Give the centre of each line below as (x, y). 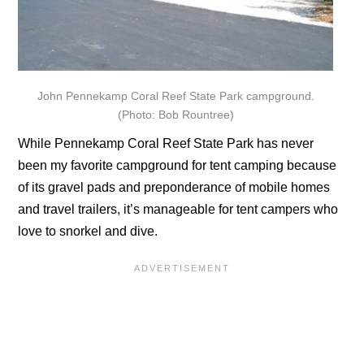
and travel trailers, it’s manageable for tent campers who (178, 209)
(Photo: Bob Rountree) (175, 114)
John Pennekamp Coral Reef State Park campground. (175, 95)
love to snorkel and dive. (88, 231)
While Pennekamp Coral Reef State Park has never (166, 143)
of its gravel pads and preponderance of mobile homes (174, 187)
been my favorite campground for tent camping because (178, 165)
